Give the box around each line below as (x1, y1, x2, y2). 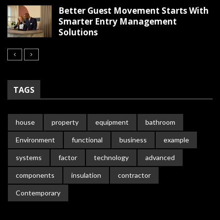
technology (94, 153, 129, 162)
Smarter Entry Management (58, 15, 177, 27)
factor (58, 153, 77, 162)
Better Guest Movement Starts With (58, 4, 209, 16)
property (52, 117, 79, 126)
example (164, 135, 189, 144)
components (16, 170, 55, 179)
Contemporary (16, 188, 60, 197)
